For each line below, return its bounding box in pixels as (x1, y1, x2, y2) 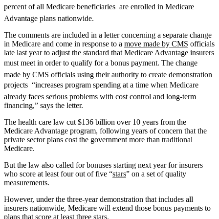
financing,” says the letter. (4, 101, 83, 109)
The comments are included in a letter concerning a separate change (4, 30, 212, 39)
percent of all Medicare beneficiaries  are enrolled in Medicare (4, 2, 194, 11)
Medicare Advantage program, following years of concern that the (4, 126, 207, 135)
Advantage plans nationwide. (4, 14, 94, 22)
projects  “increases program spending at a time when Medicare (4, 80, 198, 89)
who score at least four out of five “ (4, 169, 112, 178)
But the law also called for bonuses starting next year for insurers (4, 160, 203, 169)
